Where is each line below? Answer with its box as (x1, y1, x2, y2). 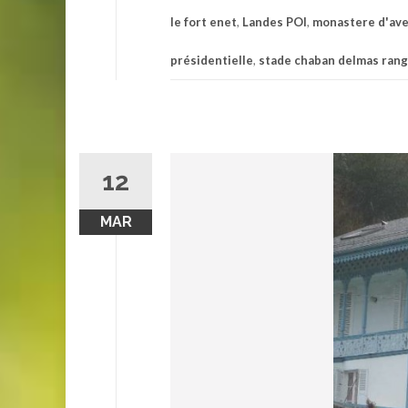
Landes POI (242, 14, 307, 29)
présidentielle (170, 52, 253, 67)
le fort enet (170, 14, 237, 29)
